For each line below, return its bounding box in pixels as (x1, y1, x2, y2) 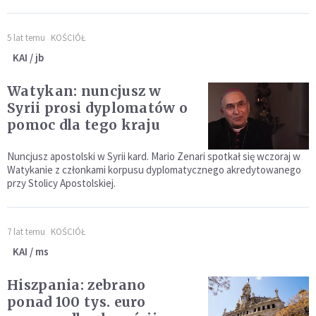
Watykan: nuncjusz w (7, 83, 162, 100)
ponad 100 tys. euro (7, 293, 146, 311)
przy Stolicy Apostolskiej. (7, 176, 116, 190)
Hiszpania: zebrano (7, 276, 146, 294)
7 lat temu (7, 226, 45, 238)
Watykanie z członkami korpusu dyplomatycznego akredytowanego (7, 163, 301, 177)
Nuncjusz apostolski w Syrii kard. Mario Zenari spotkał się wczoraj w (7, 150, 300, 164)
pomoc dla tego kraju (7, 116, 160, 134)
